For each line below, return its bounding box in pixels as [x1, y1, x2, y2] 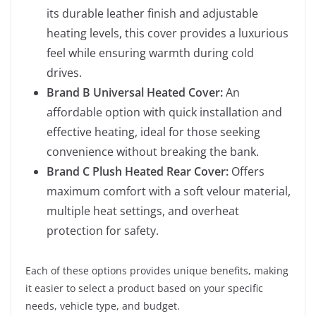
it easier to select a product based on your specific [25, 281, 263, 295]
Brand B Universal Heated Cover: [47, 85, 223, 100]
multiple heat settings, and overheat [47, 203, 239, 219]
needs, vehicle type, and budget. [25, 299, 180, 312]
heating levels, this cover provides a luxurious [47, 25, 288, 41]
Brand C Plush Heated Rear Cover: [47, 164, 229, 179]
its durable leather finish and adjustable [47, 6, 258, 21]
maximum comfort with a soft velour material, [47, 183, 291, 199]
